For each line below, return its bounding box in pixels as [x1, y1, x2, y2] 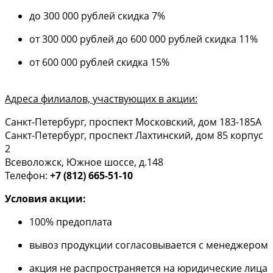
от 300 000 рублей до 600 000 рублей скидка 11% [29, 32, 258, 46]
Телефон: [5, 169, 50, 182]
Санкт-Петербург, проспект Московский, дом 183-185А [5, 115, 261, 129]
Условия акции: [5, 192, 86, 205]
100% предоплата [29, 215, 112, 229]
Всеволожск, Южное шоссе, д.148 [5, 155, 163, 169]
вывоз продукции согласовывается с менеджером [29, 238, 268, 252]
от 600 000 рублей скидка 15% [29, 55, 169, 69]
